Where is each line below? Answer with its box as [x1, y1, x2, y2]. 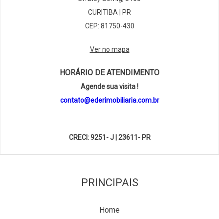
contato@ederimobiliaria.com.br [60, 96, 159, 105]
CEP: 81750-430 [85, 22, 134, 30]
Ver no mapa [89, 45, 130, 54]
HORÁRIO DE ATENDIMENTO [60, 68, 159, 78]
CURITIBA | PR [88, 8, 131, 17]
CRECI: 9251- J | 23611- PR [68, 133, 151, 142]
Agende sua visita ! [81, 83, 138, 91]
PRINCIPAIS [81, 176, 138, 189]
